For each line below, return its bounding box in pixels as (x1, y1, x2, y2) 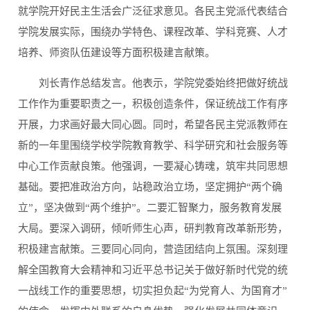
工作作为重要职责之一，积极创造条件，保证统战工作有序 (18, 98, 289, 110)
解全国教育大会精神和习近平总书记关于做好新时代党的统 (18, 264, 289, 276)
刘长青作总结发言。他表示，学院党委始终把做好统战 (39, 77, 289, 89)
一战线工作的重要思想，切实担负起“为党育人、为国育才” (18, 285, 288, 297)
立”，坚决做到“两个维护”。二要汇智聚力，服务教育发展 (18, 202, 282, 214)
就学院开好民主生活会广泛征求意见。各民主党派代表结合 (18, 6, 289, 17)
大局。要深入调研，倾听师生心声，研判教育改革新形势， (18, 223, 289, 235)
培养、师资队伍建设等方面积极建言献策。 (18, 47, 216, 59)
